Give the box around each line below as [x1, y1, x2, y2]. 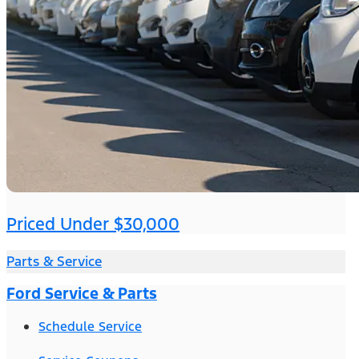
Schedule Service [38, 318, 142, 336]
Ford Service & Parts [6, 284, 157, 304]
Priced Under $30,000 [6, 213, 179, 236]
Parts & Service [6, 252, 102, 271]
